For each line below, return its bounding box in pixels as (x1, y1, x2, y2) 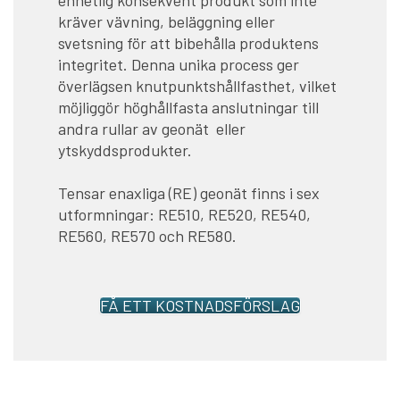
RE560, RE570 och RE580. (58, 225, 237, 246)
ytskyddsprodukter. (58, 139, 192, 160)
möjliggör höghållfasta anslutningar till (58, 96, 319, 117)
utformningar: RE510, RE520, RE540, (58, 204, 311, 224)
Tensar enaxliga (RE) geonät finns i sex (58, 182, 320, 203)
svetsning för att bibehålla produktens (58, 32, 319, 53)
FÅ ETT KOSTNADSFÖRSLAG (100, 295, 300, 315)
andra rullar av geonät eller (58, 118, 246, 138)
